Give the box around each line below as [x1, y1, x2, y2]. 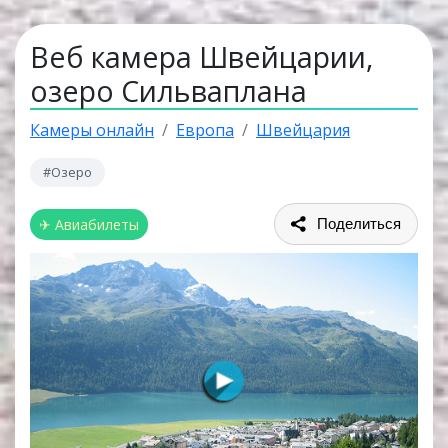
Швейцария [256, 119, 350, 141]
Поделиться [317, 215, 401, 232]
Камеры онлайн [30, 119, 154, 141]
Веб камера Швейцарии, [30, 37, 373, 76]
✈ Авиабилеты [39, 214, 139, 234]
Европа [176, 119, 234, 141]
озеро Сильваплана [30, 71, 307, 110]
